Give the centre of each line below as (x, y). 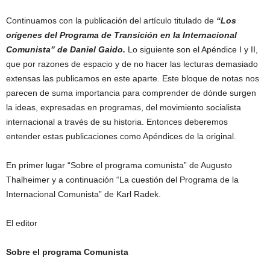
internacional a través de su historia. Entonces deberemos (117, 122)
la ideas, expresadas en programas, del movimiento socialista (124, 108)
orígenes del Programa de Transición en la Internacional (121, 35)
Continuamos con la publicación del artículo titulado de (111, 21)
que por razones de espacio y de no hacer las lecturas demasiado (132, 64)
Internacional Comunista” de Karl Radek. (83, 194)
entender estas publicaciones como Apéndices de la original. (121, 137)
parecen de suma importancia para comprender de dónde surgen (131, 93)
